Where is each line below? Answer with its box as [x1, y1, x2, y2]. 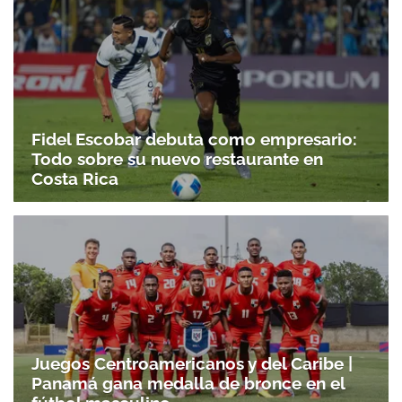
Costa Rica [31, 168, 118, 188]
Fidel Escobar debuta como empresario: [31, 128, 357, 149]
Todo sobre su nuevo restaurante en [31, 148, 323, 169]
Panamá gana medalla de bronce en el [31, 373, 345, 394]
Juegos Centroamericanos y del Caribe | [31, 354, 353, 374]
